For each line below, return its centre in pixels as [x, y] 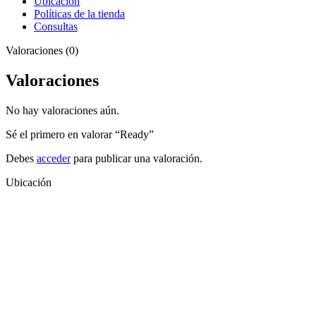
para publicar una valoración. [136, 159]
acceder [54, 159]
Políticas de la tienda [79, 14]
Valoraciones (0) [42, 51]
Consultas [56, 27]
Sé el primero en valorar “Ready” [80, 135]
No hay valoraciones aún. [62, 111]
